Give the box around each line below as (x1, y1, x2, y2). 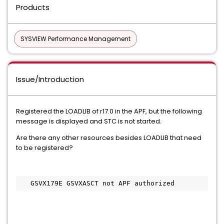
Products (16, 2, 49, 12)
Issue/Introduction (16, 74, 84, 84)
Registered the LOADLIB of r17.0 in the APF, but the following (16, 106, 202, 116)
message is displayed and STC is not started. (16, 116, 161, 126)
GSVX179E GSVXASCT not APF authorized (18, 179, 174, 187)
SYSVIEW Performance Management (20, 34, 130, 43)
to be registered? (16, 143, 73, 152)
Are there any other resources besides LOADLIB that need (16, 133, 201, 142)
